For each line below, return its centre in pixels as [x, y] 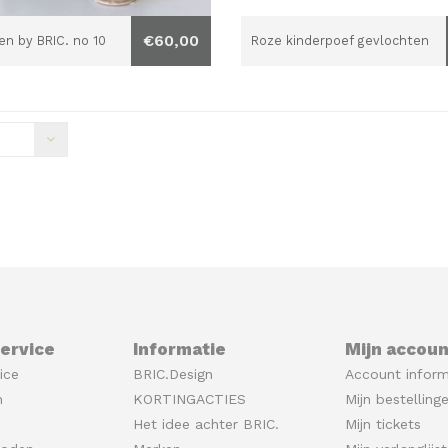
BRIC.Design [172, 374]
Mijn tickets [383, 424]
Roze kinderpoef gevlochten [339, 41]
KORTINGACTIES [189, 399]
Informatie [179, 349]
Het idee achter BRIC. [205, 424]
